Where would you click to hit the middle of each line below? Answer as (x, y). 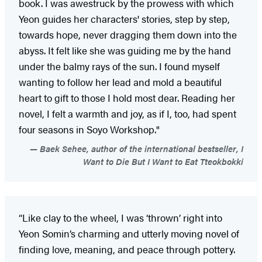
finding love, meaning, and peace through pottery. (127, 249)
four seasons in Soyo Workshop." (89, 130)
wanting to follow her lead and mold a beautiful (120, 82)
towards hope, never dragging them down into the (128, 35)
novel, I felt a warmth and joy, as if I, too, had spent (127, 114)
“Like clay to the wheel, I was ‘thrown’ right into (120, 218)
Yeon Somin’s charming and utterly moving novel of (129, 234)
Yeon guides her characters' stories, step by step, (124, 19)
